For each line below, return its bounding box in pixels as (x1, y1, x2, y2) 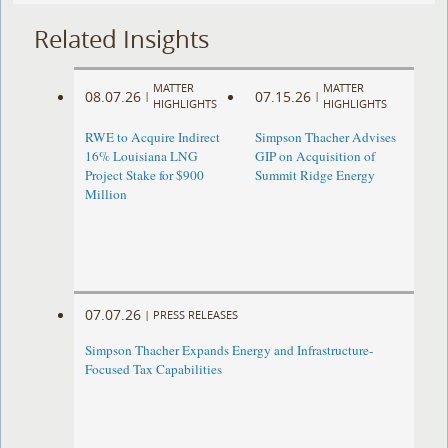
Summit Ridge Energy (254, 166, 375, 185)
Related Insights (34, 22, 210, 55)
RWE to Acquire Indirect (85, 128, 221, 147)
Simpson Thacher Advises (254, 128, 396, 147)
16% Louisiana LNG (85, 147, 199, 166)
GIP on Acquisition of (254, 147, 375, 166)
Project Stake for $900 (85, 166, 205, 185)
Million (85, 185, 128, 204)
